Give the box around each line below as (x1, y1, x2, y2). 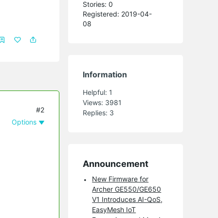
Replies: (83, 108, 110, 117)
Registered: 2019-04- (83, 9, 152, 18)
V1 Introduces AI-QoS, (92, 195, 163, 203)
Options (12, 117, 37, 126)
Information (83, 69, 127, 79)
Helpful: (83, 88, 109, 96)
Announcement (83, 158, 149, 169)
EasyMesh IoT (92, 205, 136, 214)
